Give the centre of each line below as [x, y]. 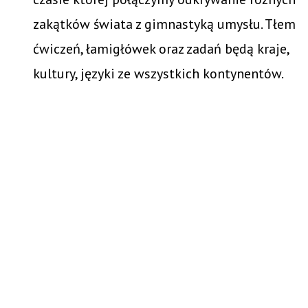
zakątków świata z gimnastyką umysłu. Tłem [164, 24]
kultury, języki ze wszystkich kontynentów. [158, 73]
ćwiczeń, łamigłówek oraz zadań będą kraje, [161, 48]
